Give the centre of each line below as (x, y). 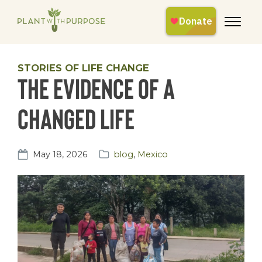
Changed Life (76, 118)
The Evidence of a (96, 87)
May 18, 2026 (60, 154)
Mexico (153, 154)
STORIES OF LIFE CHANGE (83, 68)
